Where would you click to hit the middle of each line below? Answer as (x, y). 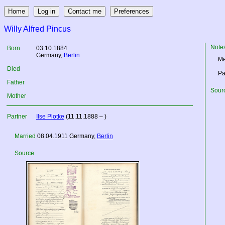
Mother (17, 96)
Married (26, 136)
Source (24, 153)
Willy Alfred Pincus (37, 29)
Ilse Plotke (50, 117)
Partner (17, 117)
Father (16, 82)
